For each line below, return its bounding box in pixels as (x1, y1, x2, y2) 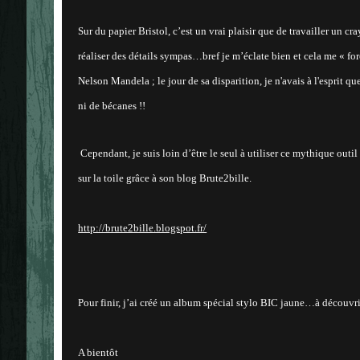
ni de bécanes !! (78, 100, 146, 112)
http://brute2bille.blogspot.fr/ (78, 222, 207, 235)
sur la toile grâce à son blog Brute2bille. (78, 172, 252, 185)
